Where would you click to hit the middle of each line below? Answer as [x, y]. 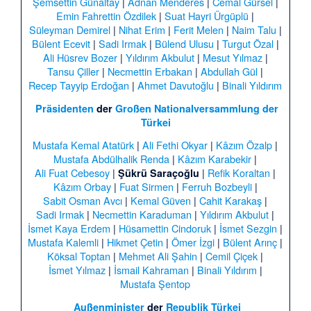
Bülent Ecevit [61, 43]
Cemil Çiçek [232, 255]
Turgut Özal [247, 43]
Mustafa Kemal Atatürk [84, 144]
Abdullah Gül [229, 71]
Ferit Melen [198, 29]
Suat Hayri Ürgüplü [207, 15]
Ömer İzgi [193, 242]
